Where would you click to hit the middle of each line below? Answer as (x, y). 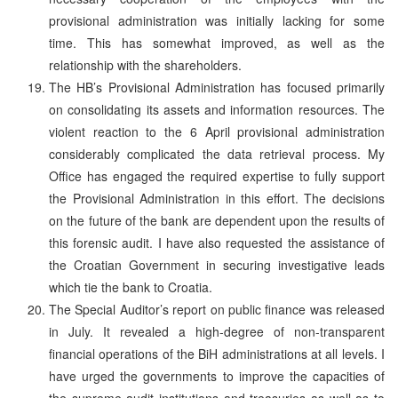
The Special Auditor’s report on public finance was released (217, 309)
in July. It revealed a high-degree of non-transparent (217, 331)
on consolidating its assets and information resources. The (217, 109)
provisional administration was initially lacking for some (217, 20)
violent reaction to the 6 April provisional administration (217, 131)
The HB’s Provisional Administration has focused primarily (217, 87)
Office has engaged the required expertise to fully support (217, 175)
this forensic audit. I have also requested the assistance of (217, 242)
